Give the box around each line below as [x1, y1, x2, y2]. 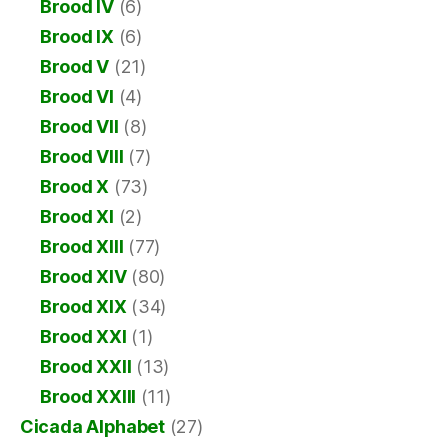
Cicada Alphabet [20, 416, 165, 438]
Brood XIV [40, 266, 127, 288]
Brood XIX [40, 296, 127, 318]
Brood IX [40, 26, 114, 48]
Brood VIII [40, 146, 124, 168]
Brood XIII [40, 236, 124, 258]
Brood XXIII [40, 386, 137, 408]
